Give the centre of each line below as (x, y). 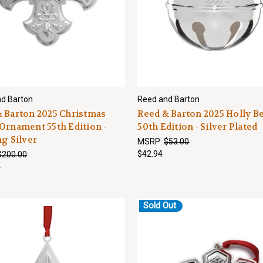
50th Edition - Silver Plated (198, 127)
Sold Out (160, 206)
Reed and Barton (169, 99)
